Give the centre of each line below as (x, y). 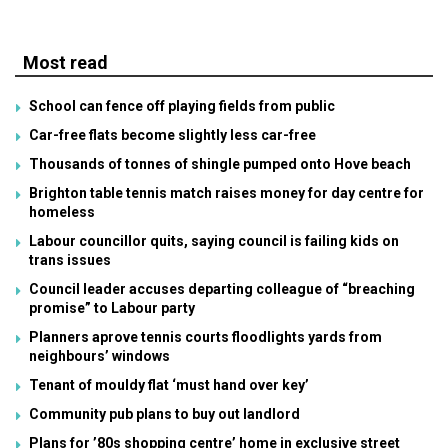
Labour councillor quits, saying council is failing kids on (214, 241)
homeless (62, 212)
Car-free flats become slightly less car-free (172, 135)
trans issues (70, 260)
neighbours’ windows (99, 356)
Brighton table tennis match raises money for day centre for (226, 193)
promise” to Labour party (112, 308)
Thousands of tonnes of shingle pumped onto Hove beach (220, 164)
